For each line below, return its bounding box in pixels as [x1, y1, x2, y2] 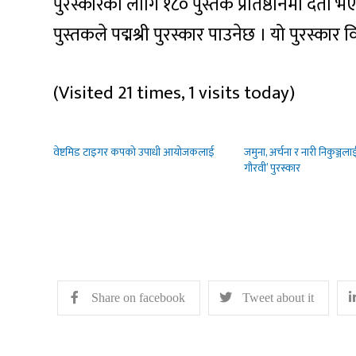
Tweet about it [242, 291, 315, 305]
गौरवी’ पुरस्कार [244, 158, 301, 177]
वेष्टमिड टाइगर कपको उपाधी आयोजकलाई [53, 142, 215, 161]
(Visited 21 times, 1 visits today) [53, 77, 296, 108]
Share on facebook [91, 291, 186, 305]
